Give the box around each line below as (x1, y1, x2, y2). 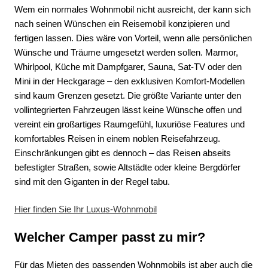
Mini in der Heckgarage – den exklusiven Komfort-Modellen (14, 75, 245, 86)
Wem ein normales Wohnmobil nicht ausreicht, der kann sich (14, 4, 251, 14)
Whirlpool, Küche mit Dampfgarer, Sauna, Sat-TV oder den (14, 61, 242, 72)
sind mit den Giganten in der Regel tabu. (14, 176, 170, 187)
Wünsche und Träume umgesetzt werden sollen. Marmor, (14, 47, 238, 57)
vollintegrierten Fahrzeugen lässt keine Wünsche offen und (14, 104, 242, 115)
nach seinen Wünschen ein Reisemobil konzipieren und (14, 18, 230, 29)
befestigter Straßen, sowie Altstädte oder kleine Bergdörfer (14, 162, 240, 172)
